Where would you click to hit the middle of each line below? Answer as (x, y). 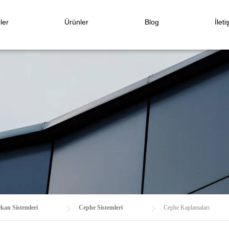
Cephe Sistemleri (101, 207)
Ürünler (77, 22)
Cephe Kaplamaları (187, 207)
